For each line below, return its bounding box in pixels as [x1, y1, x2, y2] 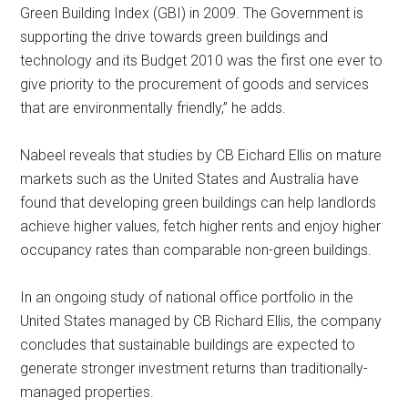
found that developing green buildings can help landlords [20, 194, 377, 211]
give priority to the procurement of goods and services [20, 76, 370, 93]
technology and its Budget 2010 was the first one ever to [20, 52, 383, 69]
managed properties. [20, 383, 155, 401]
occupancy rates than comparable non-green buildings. [20, 241, 372, 259]
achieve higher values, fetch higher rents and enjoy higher [20, 218, 382, 235]
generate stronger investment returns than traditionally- [20, 360, 369, 377]
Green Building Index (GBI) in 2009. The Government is [20, 5, 364, 22]
